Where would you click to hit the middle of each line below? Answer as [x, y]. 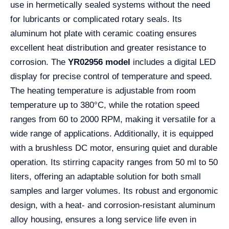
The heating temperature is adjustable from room [103, 91]
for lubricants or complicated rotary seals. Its [96, 19]
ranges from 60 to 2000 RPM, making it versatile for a [113, 119]
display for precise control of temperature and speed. [111, 76]
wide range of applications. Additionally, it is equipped [112, 134]
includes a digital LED [173, 62]
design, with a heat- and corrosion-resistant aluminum [113, 205]
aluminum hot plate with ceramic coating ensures [104, 33]
